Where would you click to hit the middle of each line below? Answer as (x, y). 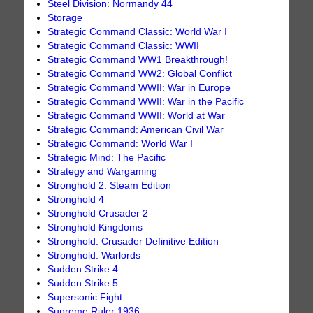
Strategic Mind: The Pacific (107, 157)
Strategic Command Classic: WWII (124, 45)
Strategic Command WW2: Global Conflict (140, 73)
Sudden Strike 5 (83, 283)
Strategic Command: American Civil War (136, 129)
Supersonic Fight (85, 297)
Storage (65, 17)
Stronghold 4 (76, 199)
